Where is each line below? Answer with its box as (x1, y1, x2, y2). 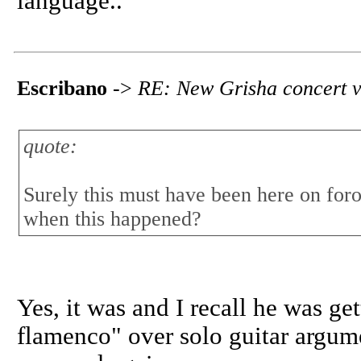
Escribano (17, 77, 107, 100)
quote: (23, 135, 77, 158)
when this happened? (23, 207, 201, 230)
